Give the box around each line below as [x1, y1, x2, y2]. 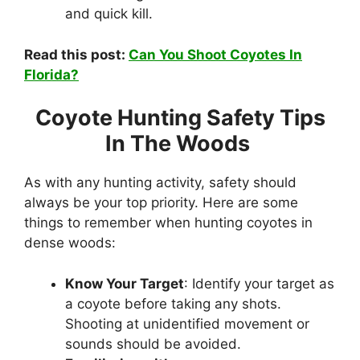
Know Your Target [65, 275, 184, 292]
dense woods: [24, 235, 120, 252]
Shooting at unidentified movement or [65, 315, 309, 332]
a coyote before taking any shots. [65, 295, 281, 312]
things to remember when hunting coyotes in [24, 215, 313, 231]
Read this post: [24, 46, 129, 63]
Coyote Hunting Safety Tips [35, 104, 325, 132]
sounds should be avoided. [65, 335, 241, 352]
